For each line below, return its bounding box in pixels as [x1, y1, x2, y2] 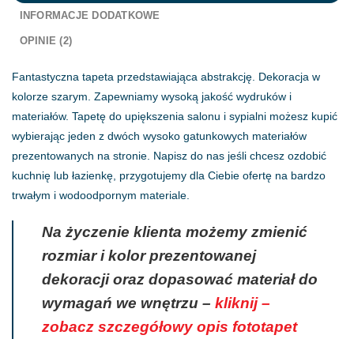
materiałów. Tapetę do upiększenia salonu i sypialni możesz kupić [12, 109, 337, 122]
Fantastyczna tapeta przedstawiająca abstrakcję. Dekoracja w [12, 70, 320, 83]
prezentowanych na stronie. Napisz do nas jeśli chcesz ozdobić [12, 149, 326, 162]
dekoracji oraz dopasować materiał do [42, 271, 318, 288]
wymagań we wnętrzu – [42, 295, 215, 312]
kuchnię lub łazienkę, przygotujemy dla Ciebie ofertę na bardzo [12, 168, 326, 182]
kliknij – [215, 295, 270, 312]
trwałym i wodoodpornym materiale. [12, 188, 190, 201]
